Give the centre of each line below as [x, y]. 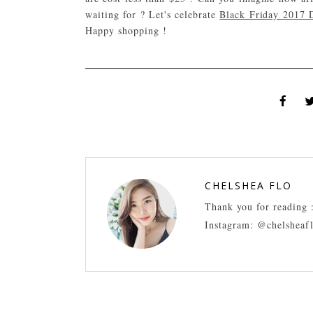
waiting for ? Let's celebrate [153, 14]
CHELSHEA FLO [248, 185]
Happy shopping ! [126, 30]
